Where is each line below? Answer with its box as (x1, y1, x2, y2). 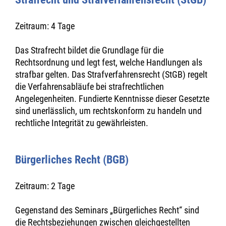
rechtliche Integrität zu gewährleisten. (15, 118, 148, 128)
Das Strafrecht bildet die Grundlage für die (15, 45, 163, 55)
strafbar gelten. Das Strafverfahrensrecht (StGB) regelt (15, 69, 207, 80)
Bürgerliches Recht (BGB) (15, 153, 129, 166)
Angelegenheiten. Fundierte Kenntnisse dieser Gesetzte (15, 93, 209, 104)
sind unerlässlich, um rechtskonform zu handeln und (15, 105, 202, 116)
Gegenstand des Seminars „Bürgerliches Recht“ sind (15, 205, 199, 215)
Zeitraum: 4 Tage (15, 21, 75, 31)
